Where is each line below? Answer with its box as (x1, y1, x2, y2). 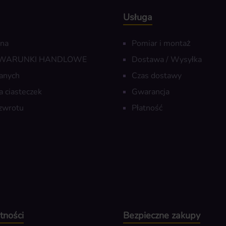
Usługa (123, 11, 152, 24)
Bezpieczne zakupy (123, 209, 200, 222)
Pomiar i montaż (132, 38, 191, 49)
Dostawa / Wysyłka (132, 54, 202, 66)
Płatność (132, 102, 162, 114)
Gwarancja (132, 86, 169, 98)
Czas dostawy (132, 70, 182, 82)
